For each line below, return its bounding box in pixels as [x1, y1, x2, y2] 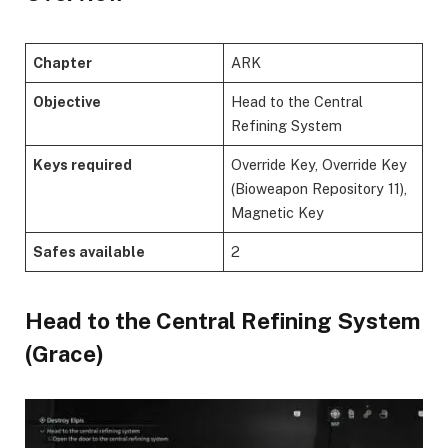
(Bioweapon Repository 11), [231, 180, 408, 198]
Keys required [33, 156, 133, 174]
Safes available [33, 243, 146, 261]
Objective [33, 93, 102, 111]
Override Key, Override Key [231, 156, 408, 174]
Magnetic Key [231, 204, 325, 222]
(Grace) [25, 341, 104, 368]
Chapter [33, 54, 93, 72]
